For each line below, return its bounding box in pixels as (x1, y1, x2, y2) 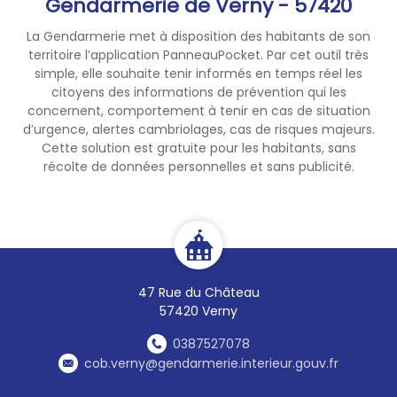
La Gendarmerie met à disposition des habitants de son (27, 27, 370, 45)
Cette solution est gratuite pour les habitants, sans (41, 138, 356, 157)
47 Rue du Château (137, 283, 260, 301)
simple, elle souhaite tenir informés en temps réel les (35, 64, 362, 82)
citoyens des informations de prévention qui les (51, 82, 346, 101)
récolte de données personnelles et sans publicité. (43, 157, 354, 175)
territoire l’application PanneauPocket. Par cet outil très (28, 45, 369, 64)
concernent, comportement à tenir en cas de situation (27, 101, 370, 120)
